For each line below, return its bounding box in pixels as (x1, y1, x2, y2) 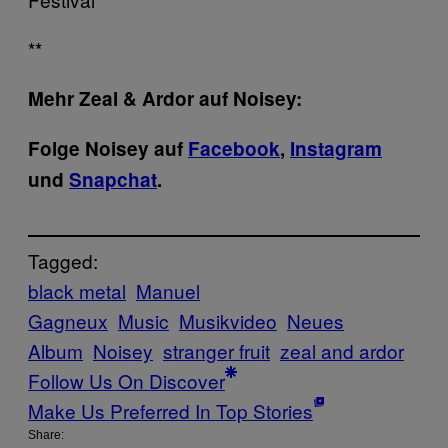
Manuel (136, 277, 200, 305)
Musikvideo (179, 307, 277, 335)
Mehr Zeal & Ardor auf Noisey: (28, 84, 302, 112)
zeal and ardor (280, 337, 404, 365)
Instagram (290, 134, 382, 162)
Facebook (188, 134, 280, 162)
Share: (28, 428, 64, 443)
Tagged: (28, 247, 98, 275)
